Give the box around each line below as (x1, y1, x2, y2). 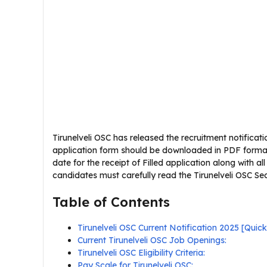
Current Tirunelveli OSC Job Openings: (77, 235, 226, 246)
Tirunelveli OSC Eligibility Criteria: (77, 247, 205, 258)
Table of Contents (52, 194, 170, 210)
